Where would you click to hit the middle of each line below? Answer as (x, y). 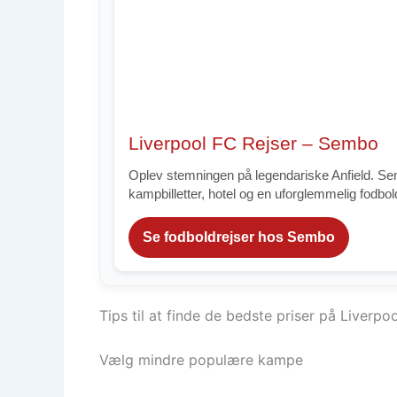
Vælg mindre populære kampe (201, 360)
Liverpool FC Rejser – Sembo (253, 144)
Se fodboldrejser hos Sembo (239, 237)
